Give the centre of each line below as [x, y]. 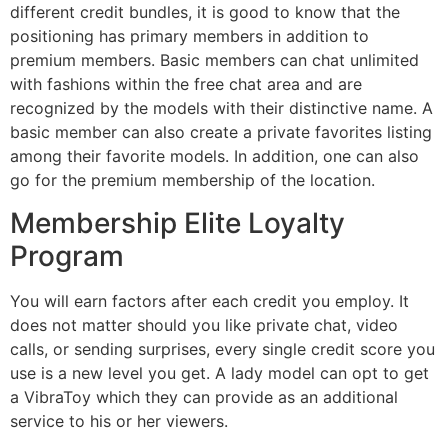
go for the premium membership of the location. [192, 180]
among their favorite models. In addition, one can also [214, 156]
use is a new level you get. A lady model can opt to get [219, 372]
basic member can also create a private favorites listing [221, 132]
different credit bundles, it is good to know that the [205, 12]
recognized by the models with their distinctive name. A [221, 108]
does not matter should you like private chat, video [204, 324]
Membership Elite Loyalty [177, 222]
